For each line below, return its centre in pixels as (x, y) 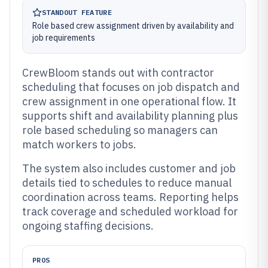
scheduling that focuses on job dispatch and (131, 87)
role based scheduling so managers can (120, 130)
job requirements (64, 38)
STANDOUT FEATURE (77, 12)
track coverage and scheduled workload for (130, 211)
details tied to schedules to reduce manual (127, 183)
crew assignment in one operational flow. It (129, 101)
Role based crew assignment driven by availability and (133, 26)
